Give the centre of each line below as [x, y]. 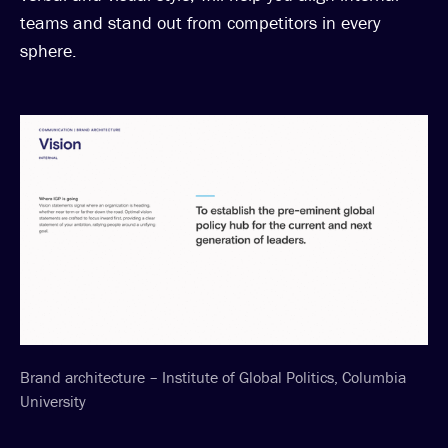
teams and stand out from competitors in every [200, 23]
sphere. [48, 51]
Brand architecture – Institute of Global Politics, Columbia [213, 376]
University [53, 400]
